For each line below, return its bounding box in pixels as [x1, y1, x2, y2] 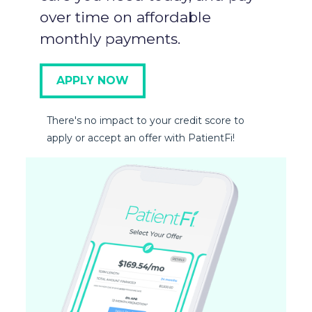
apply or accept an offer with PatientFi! [46, 132, 235, 145]
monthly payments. [39, 30, 180, 48]
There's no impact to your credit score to [46, 114, 244, 127]
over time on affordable [39, 8, 211, 26]
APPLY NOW [56, 74, 129, 88]
